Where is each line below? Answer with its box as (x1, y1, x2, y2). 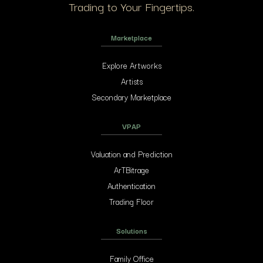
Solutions (116, 224, 147, 236)
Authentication (107, 178, 156, 192)
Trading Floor (109, 194, 154, 208)
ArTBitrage (114, 163, 149, 176)
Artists (120, 74, 143, 87)
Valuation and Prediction (90, 147, 173, 160)
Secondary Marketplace (92, 90, 171, 103)
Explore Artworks (102, 58, 161, 72)
